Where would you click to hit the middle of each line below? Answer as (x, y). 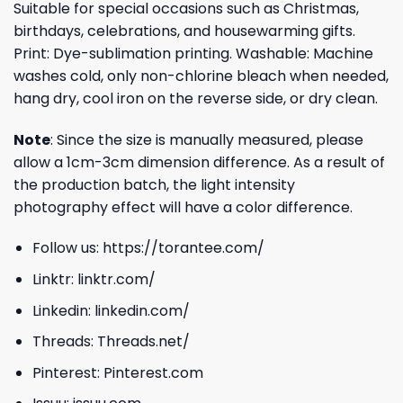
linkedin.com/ (142, 310)
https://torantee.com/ (183, 248)
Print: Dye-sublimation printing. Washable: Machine (193, 53)
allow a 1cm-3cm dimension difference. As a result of (199, 162)
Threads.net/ (143, 342)
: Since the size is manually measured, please (207, 139)
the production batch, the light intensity (154, 184)
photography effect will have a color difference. (183, 207)
